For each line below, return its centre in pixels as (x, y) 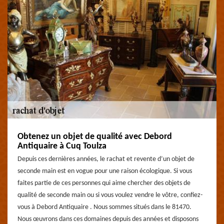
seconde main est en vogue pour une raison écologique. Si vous (105, 171)
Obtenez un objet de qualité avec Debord (95, 137)
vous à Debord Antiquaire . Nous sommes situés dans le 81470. (104, 207)
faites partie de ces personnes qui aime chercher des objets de (104, 183)
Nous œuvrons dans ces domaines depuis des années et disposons (108, 219)
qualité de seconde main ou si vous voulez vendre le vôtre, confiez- (110, 195)
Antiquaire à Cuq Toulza (62, 146)
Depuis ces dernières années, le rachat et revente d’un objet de (106, 159)
